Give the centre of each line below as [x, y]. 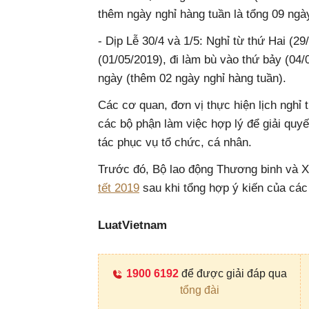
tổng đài [199, 290]
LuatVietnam [132, 226]
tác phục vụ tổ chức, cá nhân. [175, 143]
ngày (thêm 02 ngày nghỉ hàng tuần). [192, 79]
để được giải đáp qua [233, 274]
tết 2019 [119, 188]
